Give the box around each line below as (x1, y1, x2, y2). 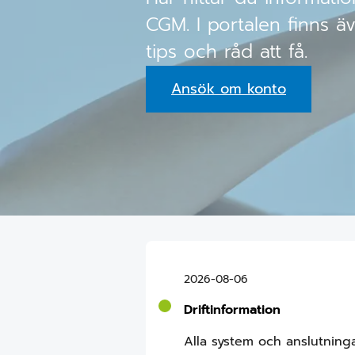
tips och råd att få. (146, 38, 307, 66)
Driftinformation (184, 300, 281, 319)
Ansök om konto (171, 78, 286, 100)
